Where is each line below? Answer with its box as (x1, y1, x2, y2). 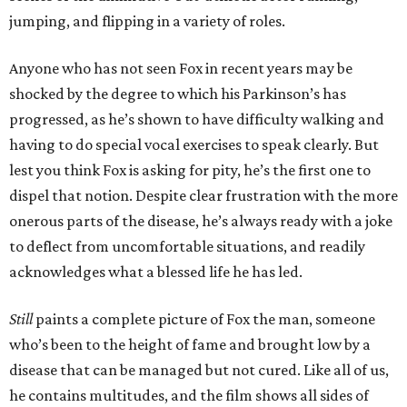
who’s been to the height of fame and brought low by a (9, 335, 371, 353)
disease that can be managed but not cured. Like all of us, (9, 361, 389, 379)
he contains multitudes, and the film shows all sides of (9, 386, 369, 404)
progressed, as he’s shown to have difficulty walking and (9, 110, 384, 128)
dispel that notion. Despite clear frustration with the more (9, 186, 398, 204)
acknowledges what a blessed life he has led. (9, 263, 303, 281)
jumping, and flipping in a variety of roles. (9, 12, 285, 30)
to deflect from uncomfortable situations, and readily (9, 237, 365, 255)
